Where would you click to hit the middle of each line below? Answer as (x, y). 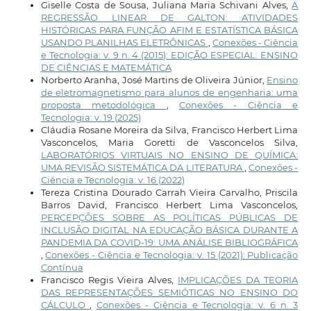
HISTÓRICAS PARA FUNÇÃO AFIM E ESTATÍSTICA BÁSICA (169, 30)
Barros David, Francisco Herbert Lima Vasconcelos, (169, 204)
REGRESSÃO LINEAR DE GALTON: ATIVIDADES (169, 17)
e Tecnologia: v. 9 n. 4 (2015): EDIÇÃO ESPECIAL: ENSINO (169, 54)
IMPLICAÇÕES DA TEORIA (238, 279)
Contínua (62, 267)
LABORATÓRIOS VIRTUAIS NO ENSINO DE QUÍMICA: (169, 154)
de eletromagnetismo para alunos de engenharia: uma (169, 92)
